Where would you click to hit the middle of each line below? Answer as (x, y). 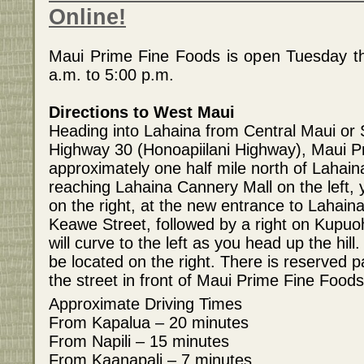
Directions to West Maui (142, 113)
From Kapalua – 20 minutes (149, 323)
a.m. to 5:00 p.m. (111, 75)
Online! (87, 17)
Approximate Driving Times (145, 304)
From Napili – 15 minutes (139, 342)
